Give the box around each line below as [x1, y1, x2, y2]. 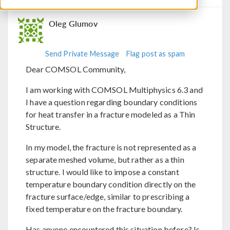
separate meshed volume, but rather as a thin [26, 154, 184, 164]
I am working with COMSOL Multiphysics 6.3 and [26, 84, 203, 94]
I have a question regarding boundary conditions [26, 97, 198, 107]
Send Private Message [45, 49, 120, 58]
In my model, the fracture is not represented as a [26, 142, 197, 152]
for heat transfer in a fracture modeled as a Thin [26, 109, 196, 119]
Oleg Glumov [49, 17, 98, 29]
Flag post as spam [126, 49, 185, 58]
